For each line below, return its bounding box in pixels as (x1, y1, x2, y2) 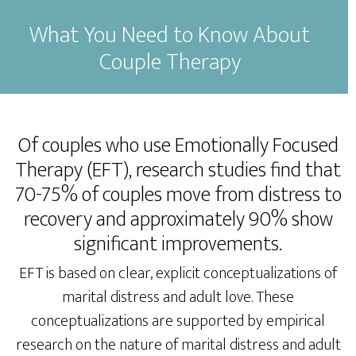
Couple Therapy (99, 42, 241, 81)
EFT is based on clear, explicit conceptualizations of (19, 260, 337, 287)
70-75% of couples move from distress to (14, 178, 342, 212)
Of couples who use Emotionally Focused (17, 129, 339, 163)
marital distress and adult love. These (62, 284, 294, 311)
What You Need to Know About (29, 15, 311, 54)
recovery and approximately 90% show (23, 203, 333, 237)
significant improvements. (74, 227, 282, 261)
